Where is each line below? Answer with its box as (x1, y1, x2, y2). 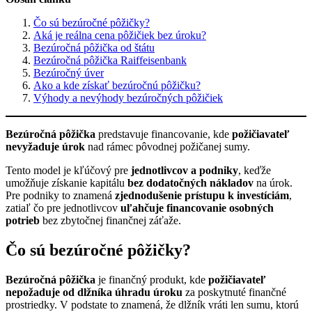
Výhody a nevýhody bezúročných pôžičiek (33, 92, 223, 104)
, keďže (238, 164, 271, 177)
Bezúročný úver (33, 67, 104, 79)
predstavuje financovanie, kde (95, 128, 232, 141)
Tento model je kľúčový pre (6, 164, 131, 177)
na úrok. (253, 177, 292, 189)
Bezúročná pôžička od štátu (33, 42, 155, 54)
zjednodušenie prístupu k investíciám (115, 189, 289, 202)
